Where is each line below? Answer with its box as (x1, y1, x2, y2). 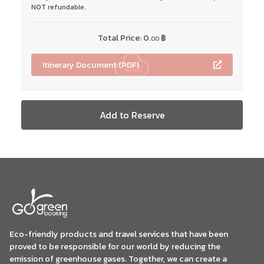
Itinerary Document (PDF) (42, 58, 139, 72)
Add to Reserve (99, 108, 165, 123)
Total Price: (98, 31, 143, 45)
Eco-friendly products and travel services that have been (9, 227, 228, 241)
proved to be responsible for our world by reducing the (9, 240, 220, 253)
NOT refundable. (31, 2, 86, 13)
